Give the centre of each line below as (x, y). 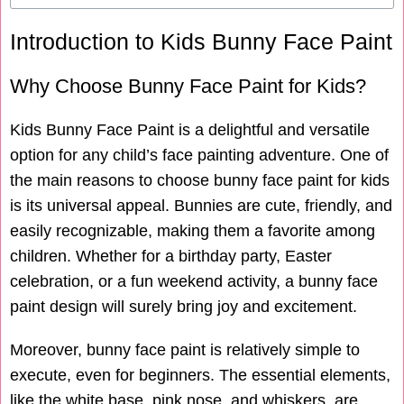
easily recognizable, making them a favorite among (193, 231)
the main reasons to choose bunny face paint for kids (200, 181)
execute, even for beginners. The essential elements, (200, 376)
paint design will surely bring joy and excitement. (184, 307)
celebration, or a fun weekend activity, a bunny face (194, 282)
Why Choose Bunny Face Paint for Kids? (188, 87)
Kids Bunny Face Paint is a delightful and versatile (190, 130)
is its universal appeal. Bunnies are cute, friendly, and (201, 206)
